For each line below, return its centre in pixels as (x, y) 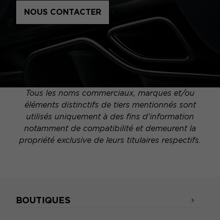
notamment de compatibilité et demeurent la (110, 129)
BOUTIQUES (43, 200)
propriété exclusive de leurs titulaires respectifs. (110, 140)
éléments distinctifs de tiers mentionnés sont (110, 105)
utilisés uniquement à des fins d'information (110, 117)
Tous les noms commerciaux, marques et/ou (110, 93)
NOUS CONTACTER (63, 12)
